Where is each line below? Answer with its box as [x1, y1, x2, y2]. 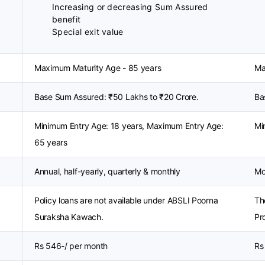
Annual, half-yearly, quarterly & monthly [34, 166, 180, 176]
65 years [34, 137, 67, 147]
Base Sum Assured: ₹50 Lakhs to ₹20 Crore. [34, 92, 199, 102]
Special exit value [52, 27, 124, 37]
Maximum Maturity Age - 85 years [34, 63, 161, 73]
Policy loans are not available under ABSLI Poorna [34, 195, 218, 205]
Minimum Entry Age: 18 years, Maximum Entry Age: [34, 121, 224, 131]
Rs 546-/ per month [34, 241, 108, 251]
